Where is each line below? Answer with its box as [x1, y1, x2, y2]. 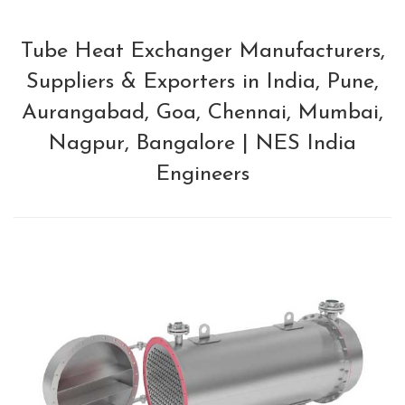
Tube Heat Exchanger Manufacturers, [20, 41, 385, 62]
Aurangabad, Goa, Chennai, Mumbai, [22, 102, 383, 124]
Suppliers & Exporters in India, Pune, [26, 71, 379, 93]
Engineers [155, 164, 250, 185]
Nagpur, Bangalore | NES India [49, 133, 356, 155]
